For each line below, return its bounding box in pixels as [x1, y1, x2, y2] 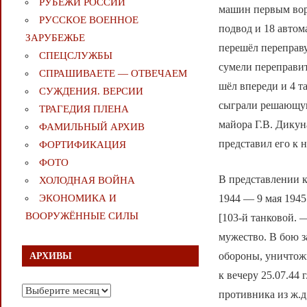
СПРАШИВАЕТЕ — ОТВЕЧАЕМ [38, 68, 187, 79]
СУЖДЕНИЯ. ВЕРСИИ [38, 86, 143, 97]
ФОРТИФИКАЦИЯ [38, 139, 126, 151]
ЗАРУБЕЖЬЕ [25, 32, 85, 44]
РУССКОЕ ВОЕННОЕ [38, 14, 138, 26]
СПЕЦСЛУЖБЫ [38, 50, 112, 62]
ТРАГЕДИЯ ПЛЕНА [38, 103, 129, 115]
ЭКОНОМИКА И [38, 193, 116, 204]
